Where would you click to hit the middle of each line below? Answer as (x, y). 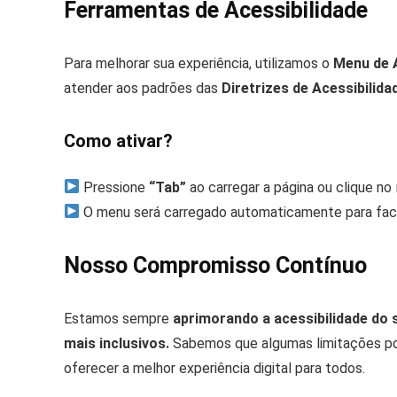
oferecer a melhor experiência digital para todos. (214, 368)
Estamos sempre (117, 318)
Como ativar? (118, 140)
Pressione (115, 187)
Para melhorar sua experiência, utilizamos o (198, 63)
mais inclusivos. (118, 343)
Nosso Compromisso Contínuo (215, 265)
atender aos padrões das (143, 88)
